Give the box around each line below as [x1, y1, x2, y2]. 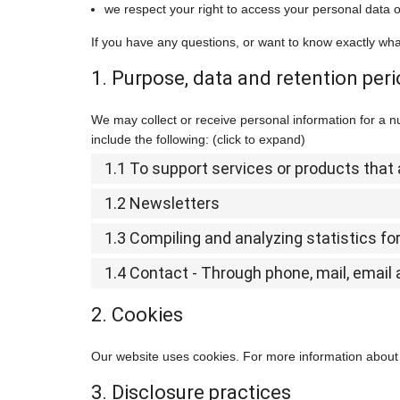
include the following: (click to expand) [91, 132, 305, 147]
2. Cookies [91, 304, 183, 327]
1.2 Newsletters [104, 194, 220, 213]
